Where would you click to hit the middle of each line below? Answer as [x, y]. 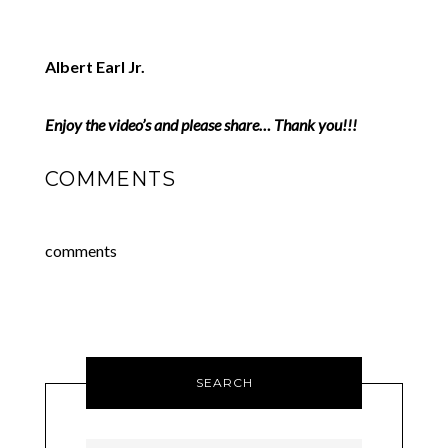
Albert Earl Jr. [94, 66]
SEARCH [224, 382]
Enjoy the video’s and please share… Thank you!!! [200, 124]
